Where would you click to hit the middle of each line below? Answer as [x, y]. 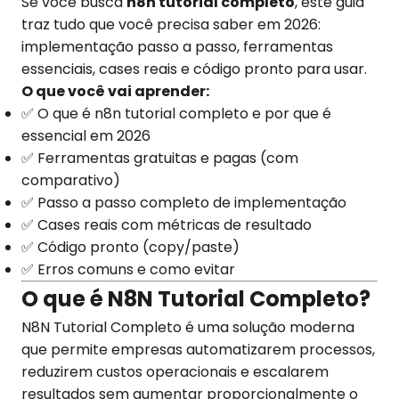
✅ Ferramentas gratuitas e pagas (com [160, 158]
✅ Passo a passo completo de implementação [184, 203]
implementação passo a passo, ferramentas [177, 47]
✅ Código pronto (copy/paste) [130, 247]
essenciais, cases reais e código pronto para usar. [194, 69]
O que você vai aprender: [115, 91]
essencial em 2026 [86, 136]
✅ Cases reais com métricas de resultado [167, 225]
